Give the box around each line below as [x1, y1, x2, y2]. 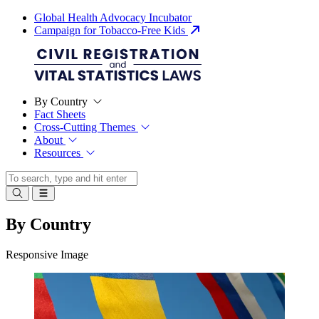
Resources [34, 147, 83, 159]
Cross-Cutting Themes [34, 121, 138, 133]
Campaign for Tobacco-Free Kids [34, 24, 188, 36]
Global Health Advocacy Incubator [34, 11, 192, 23]
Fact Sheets [34, 108, 85, 120]
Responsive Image [6, 248, 88, 261]
